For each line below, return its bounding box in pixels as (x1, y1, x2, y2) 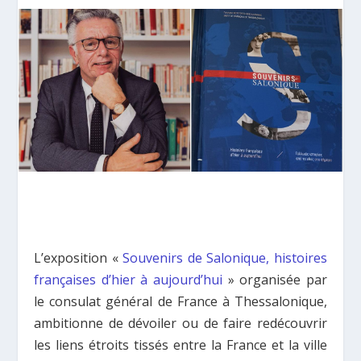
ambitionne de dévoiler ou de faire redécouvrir (34, 313, 327, 332)
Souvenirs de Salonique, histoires (122, 248, 327, 267)
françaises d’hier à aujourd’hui (34, 270, 222, 288)
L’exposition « (34, 248, 123, 267)
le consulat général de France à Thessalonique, (34, 292, 327, 310)
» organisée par (222, 270, 327, 288)
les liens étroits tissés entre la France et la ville (34, 335, 327, 354)
